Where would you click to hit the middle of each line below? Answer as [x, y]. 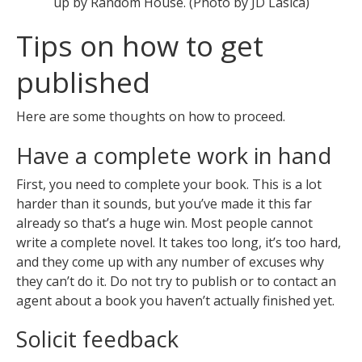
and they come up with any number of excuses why [170, 261]
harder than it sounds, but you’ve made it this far [164, 203]
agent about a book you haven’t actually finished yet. [175, 300]
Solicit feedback [97, 339]
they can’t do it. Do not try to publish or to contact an [176, 281]
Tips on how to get [140, 45]
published [83, 81]
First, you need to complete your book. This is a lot [169, 184]
